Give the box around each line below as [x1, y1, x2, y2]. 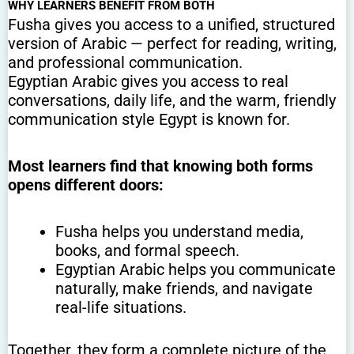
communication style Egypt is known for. [8, 109, 290, 129]
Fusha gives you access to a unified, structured [8, 14, 335, 34]
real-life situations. [55, 297, 186, 317]
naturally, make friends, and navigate [55, 278, 313, 298]
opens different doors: [8, 175, 164, 194]
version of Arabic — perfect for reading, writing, [8, 33, 337, 53]
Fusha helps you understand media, [55, 221, 303, 241]
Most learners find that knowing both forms [8, 156, 313, 175]
